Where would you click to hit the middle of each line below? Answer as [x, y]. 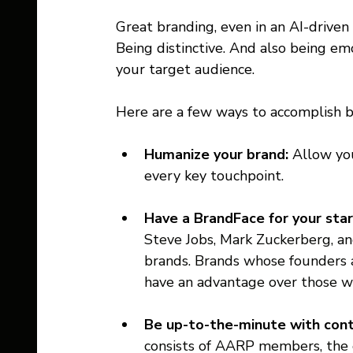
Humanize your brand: [218, 155]
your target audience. [187, 70]
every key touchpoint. [216, 176]
